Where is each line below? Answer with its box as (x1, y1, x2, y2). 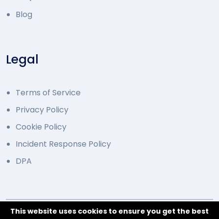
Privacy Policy (16, 104, 68, 116)
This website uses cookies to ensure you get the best (10, 206, 209, 216)
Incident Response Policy (16, 138, 111, 150)
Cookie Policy (16, 121, 66, 133)
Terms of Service (16, 87, 81, 99)
